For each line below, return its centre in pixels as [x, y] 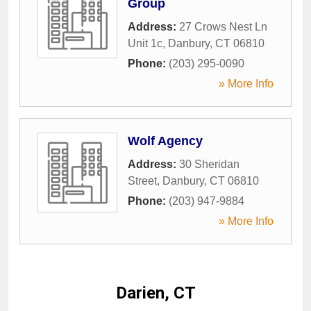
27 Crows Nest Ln [223, 27]
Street [142, 181]
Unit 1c [145, 43]
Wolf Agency [165, 141]
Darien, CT [155, 293]
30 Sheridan [209, 164]
